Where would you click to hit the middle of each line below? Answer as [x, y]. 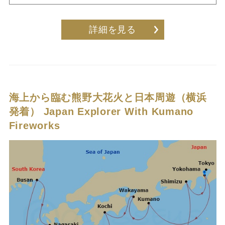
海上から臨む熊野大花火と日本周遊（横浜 [108, 98]
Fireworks [34, 126]
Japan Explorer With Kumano [118, 112]
